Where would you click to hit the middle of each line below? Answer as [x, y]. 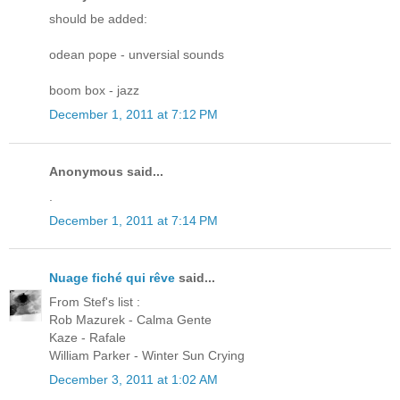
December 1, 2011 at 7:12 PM [133, 115]
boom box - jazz [94, 91]
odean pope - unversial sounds [137, 55]
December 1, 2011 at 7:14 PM [133, 220]
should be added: [98, 19]
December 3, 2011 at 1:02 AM [133, 380]
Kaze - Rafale [87, 338]
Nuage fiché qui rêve [112, 277]
